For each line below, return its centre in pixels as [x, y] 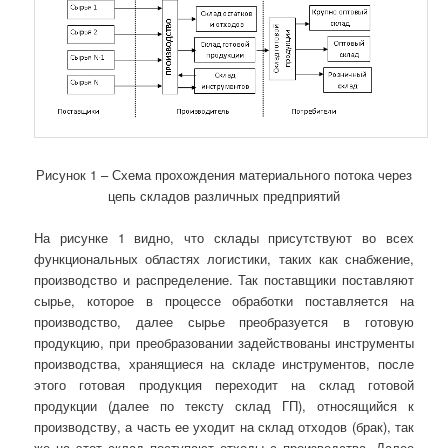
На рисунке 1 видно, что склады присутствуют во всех [224, 238]
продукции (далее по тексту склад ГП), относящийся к [224, 406]
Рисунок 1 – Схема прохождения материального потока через [224, 175]
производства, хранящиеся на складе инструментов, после [224, 364]
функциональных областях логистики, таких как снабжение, [224, 259]
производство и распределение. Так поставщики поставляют [224, 280]
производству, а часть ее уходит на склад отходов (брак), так [224, 427]
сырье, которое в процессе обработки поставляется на [224, 301]
